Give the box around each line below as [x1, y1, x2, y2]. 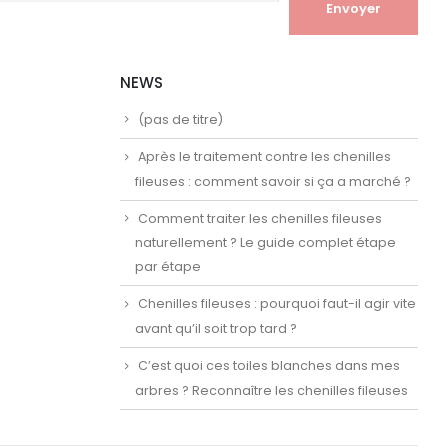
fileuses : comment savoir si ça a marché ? [134, 172, 411, 190]
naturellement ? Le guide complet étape [134, 234, 396, 252]
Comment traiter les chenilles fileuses [137, 209, 382, 227]
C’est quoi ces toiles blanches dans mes [137, 357, 400, 374]
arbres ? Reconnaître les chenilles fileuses [134, 381, 408, 399]
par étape [134, 258, 201, 276]
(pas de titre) [137, 110, 223, 128]
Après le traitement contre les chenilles [137, 148, 391, 166]
